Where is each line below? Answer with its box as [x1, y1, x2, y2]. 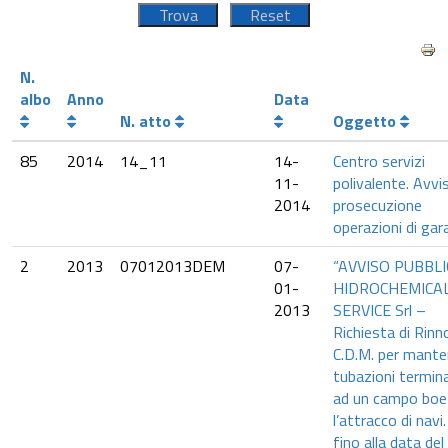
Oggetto [333, 109, 400, 133]
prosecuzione [333, 193, 422, 217]
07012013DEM [120, 254, 225, 278]
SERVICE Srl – [333, 298, 426, 322]
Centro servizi [333, 149, 425, 173]
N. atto [120, 109, 175, 133]
